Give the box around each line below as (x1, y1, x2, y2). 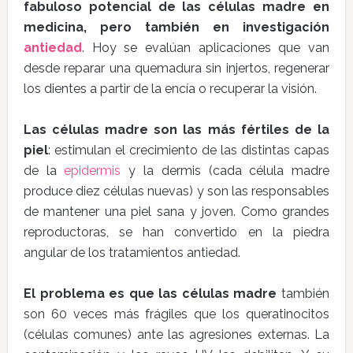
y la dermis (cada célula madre (121, 163, 330, 178)
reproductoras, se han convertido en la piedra (23, 225, 330, 240)
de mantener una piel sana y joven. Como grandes (23, 204, 330, 219)
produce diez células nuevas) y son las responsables (23, 184, 330, 199)
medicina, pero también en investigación (23, 20, 330, 35)
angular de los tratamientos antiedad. (23, 245, 240, 260)
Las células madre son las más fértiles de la (23, 122, 330, 137)
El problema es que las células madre (23, 286, 277, 301)
